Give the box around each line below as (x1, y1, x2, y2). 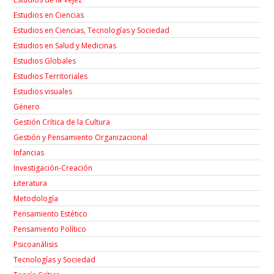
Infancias (13, 147, 45, 158)
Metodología (13, 193, 59, 204)
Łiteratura (13, 177, 48, 188)
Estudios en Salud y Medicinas (13, 40, 117, 51)
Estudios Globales (13, 55, 76, 66)
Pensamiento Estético (13, 208, 88, 219)
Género (13, 101, 40, 112)
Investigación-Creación (13, 162, 93, 173)
